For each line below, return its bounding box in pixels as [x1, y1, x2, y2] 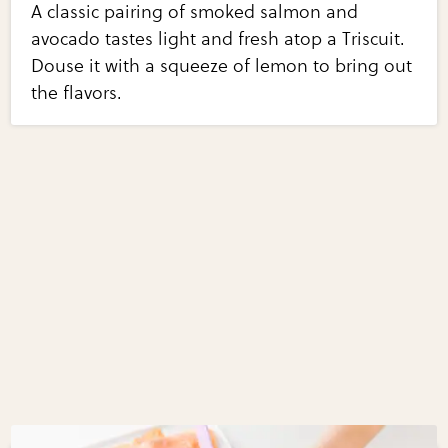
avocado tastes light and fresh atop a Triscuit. [31, 27, 406, 50]
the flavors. [31, 81, 123, 104]
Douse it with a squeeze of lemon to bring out [31, 54, 413, 77]
